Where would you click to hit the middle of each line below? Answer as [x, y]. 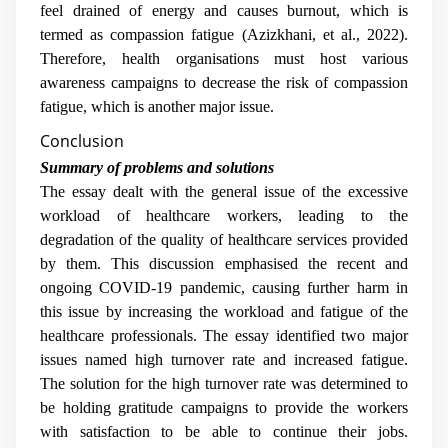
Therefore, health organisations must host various [224, 58]
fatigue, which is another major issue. [157, 106]
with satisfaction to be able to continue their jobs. [224, 431]
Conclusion [82, 141]
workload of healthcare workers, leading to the [224, 215]
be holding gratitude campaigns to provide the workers [224, 407]
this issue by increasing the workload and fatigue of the [224, 311]
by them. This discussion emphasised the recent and [224, 263]
